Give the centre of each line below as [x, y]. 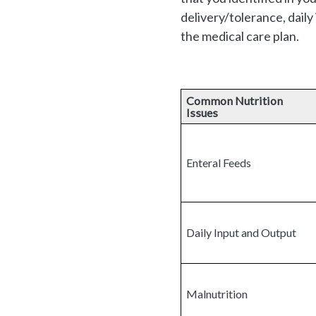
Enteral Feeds [219, 163]
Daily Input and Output [242, 233]
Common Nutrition [235, 101]
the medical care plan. [240, 36]
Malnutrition [217, 294]
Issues [202, 113]
